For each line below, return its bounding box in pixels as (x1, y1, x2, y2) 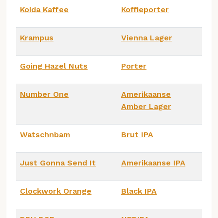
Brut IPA (121, 129, 153, 139)
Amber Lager (121, 101, 171, 111)
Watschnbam (20, 129, 70, 139)
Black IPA (121, 186, 157, 196)
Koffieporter (121, 4, 169, 14)
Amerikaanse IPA (121, 158, 185, 167)
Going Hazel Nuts (20, 61, 88, 71)
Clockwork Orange (20, 186, 91, 196)
